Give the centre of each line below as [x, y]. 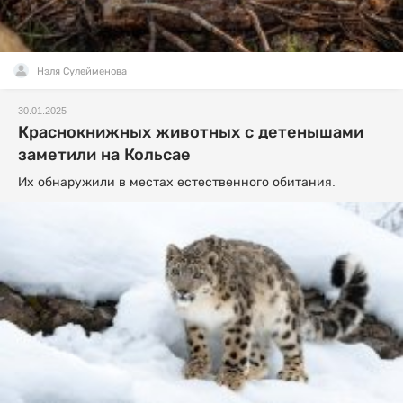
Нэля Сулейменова [82, 71]
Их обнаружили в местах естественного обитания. [177, 181]
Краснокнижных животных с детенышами [191, 132]
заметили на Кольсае [104, 154]
